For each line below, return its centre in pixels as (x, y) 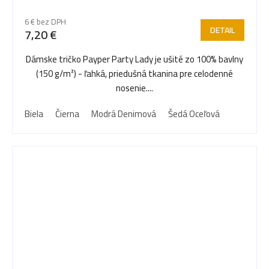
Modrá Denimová (124, 114)
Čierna (67, 114)
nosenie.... (134, 88)
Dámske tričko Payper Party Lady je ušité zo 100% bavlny (134, 59)
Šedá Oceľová (194, 114)
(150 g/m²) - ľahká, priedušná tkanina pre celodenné (134, 74)
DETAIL (222, 30)
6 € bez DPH (45, 22)
